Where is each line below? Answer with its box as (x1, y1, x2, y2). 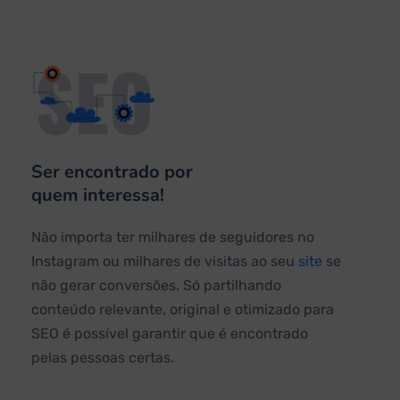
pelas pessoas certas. (31, 348, 174, 366)
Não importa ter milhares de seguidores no (31, 228, 314, 246)
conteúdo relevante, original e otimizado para (31, 300, 334, 318)
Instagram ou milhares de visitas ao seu (31, 252, 298, 270)
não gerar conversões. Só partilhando (31, 276, 281, 294)
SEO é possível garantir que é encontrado (31, 324, 308, 342)
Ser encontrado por (31, 159, 193, 184)
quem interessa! (31, 182, 164, 207)
